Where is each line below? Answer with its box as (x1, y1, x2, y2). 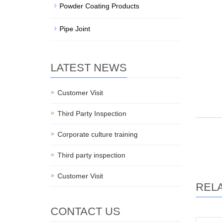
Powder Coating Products (59, 2, 139, 10)
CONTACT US (51, 205, 120, 218)
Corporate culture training (57, 130, 138, 138)
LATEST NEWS (51, 61, 127, 74)
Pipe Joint (59, 25, 90, 33)
